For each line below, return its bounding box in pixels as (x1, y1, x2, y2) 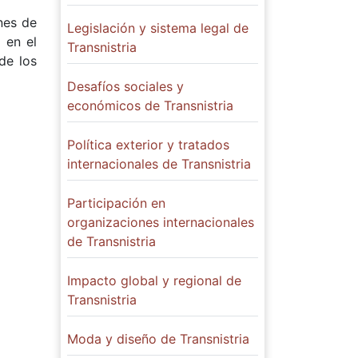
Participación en (67, 195, 165, 211)
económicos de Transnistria (67, 97, 233, 113)
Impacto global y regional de (67, 272, 241, 288)
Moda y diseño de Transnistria (67, 331, 249, 347)
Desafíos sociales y (67, 78, 184, 94)
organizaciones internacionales (67, 214, 254, 230)
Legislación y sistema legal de (67, 20, 249, 36)
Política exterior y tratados (67, 137, 229, 153)
